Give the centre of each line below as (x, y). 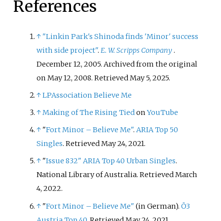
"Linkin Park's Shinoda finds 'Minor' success (121, 36)
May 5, (141, 78)
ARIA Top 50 (157, 130)
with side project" (67, 50)
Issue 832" (64, 161)
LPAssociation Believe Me (87, 95)
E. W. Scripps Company (137, 50)
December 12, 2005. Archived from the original (117, 64)
